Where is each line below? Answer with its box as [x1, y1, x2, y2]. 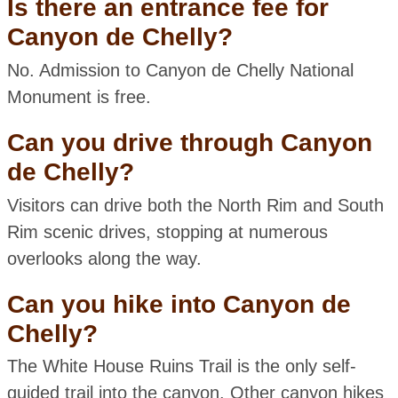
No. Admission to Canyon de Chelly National [6, 60, 354, 81]
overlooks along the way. [6, 248, 202, 268]
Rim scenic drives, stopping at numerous [6, 221, 328, 242]
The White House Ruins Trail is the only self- [6, 356, 356, 377]
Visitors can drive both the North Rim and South [6, 195, 384, 215]
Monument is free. [6, 87, 151, 107]
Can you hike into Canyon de [6, 290, 351, 318]
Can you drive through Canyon [6, 129, 372, 157]
